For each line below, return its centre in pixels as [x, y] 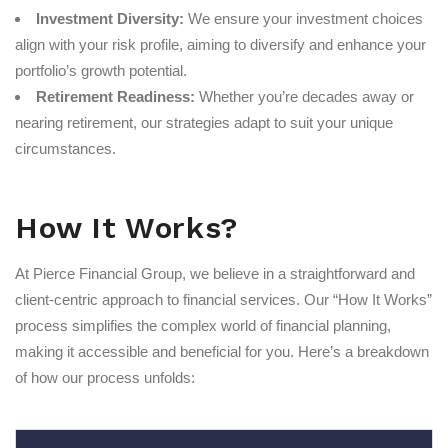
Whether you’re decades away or [304, 97]
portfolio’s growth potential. [101, 71]
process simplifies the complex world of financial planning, [203, 326]
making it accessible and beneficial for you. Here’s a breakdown [222, 352]
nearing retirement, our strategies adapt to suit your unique [204, 123]
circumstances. [65, 149]
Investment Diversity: [110, 19]
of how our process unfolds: [105, 378]
